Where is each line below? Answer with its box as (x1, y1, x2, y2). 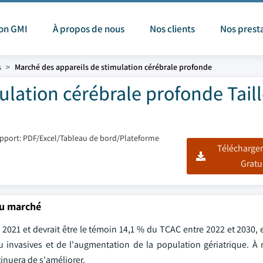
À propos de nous (53, 22, 124, 35)
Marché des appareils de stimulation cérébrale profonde (15, 62, 212, 72)
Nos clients (150, 22, 195, 35)
